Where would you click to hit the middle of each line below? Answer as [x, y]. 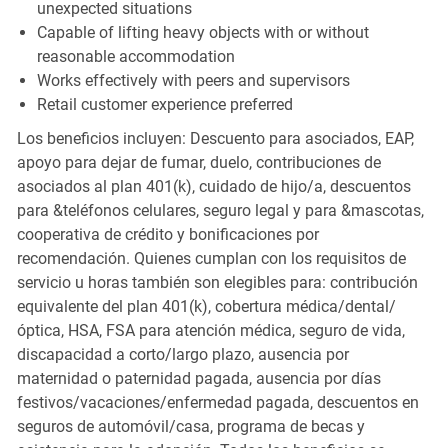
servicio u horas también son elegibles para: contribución [217, 282]
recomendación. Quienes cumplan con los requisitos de [211, 258]
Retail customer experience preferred [164, 104]
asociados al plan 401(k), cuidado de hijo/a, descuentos [213, 186]
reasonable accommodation [135, 56]
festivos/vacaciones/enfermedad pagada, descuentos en [217, 402]
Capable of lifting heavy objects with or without [202, 32]
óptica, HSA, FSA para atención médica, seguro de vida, [210, 330]
